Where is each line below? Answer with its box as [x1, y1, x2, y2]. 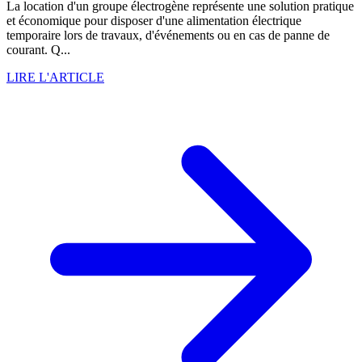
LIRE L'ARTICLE [6, 70, 104, 85]
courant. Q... [6, 43, 70, 57]
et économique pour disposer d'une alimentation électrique [6, 14, 301, 28]
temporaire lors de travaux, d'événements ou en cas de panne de [6, 28, 330, 43]
